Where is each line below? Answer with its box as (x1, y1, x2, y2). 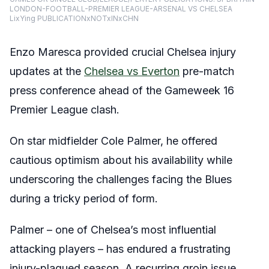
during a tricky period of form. (10, 192, 158, 205)
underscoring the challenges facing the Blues (10, 173, 232, 186)
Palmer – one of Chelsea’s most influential (10, 223, 216, 237)
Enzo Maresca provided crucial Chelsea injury (10, 46, 236, 59)
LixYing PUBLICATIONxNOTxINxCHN (10, 14, 139, 23)
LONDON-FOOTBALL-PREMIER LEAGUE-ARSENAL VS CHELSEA (10, 4, 232, 14)
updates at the (10, 65, 84, 78)
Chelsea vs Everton (84, 65, 180, 78)
